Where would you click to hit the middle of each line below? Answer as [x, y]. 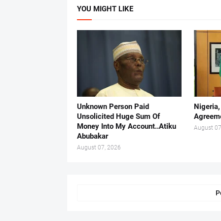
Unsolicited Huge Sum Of [118, 116]
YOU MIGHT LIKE [105, 9]
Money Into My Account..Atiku [126, 126]
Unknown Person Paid [113, 107]
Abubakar [92, 136]
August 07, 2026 [99, 147]
